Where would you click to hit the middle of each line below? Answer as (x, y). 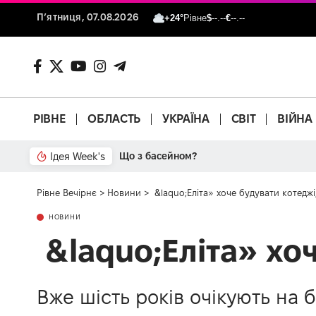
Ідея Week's (78, 156)
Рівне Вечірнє (67, 192)
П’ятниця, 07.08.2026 (88, 17)
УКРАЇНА (186, 119)
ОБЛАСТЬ (114, 119)
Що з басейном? (158, 156)
